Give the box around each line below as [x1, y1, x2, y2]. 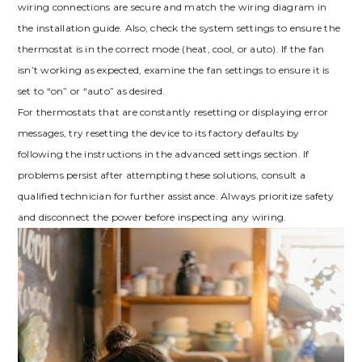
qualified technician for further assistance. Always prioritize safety [17, 189, 335, 202]
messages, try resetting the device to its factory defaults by [17, 126, 300, 139]
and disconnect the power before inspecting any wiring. [17, 210, 287, 223]
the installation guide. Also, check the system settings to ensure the [17, 21, 341, 34]
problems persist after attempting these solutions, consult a [17, 168, 305, 181]
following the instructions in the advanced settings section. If [17, 147, 309, 160]
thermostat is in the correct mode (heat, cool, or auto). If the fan [17, 42, 325, 55]
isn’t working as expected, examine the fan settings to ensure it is [17, 63, 330, 76]
